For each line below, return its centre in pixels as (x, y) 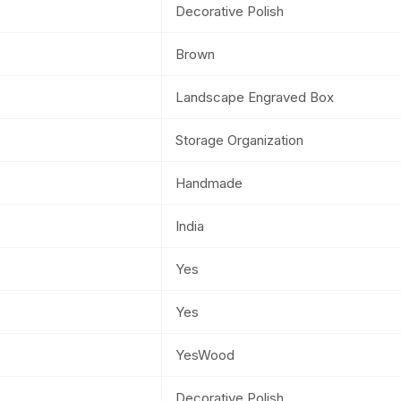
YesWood (205, 354)
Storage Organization (239, 140)
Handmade (209, 183)
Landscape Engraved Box (255, 97)
